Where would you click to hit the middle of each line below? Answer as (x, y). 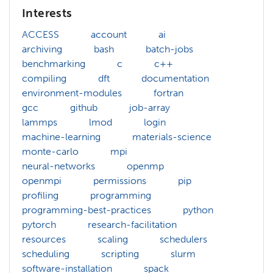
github (84, 107)
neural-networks (58, 166)
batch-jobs (169, 49)
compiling (44, 78)
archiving (42, 49)
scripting (120, 253)
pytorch (39, 224)
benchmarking (54, 63)
